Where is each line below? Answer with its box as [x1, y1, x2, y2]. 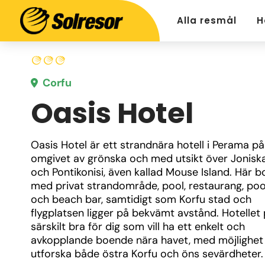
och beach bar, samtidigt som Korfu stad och [31, 192, 251, 206]
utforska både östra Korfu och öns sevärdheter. [31, 247, 263, 261]
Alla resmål [177, 14, 237, 27]
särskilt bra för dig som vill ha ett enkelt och [31, 219, 245, 234]
